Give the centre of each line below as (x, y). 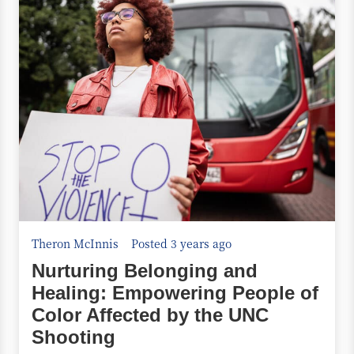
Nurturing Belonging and (145, 271)
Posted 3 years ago (181, 243)
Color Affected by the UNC (150, 315)
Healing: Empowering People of (175, 293)
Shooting (73, 337)
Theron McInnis (75, 243)
